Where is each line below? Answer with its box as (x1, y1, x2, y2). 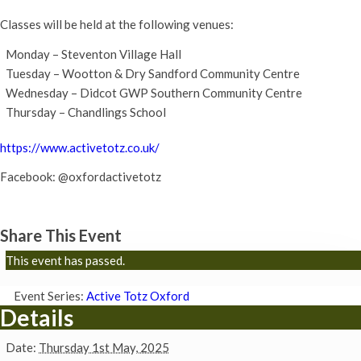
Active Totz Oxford (86, 288, 189, 303)
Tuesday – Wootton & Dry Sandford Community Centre (6, 65, 300, 81)
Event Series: (14, 288, 86, 303)
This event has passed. (6, 252, 125, 268)
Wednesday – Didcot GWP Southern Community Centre (6, 85, 302, 100)
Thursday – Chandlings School (6, 104, 166, 119)
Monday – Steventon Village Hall (6, 46, 181, 61)
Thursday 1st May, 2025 (39, 339, 169, 355)
